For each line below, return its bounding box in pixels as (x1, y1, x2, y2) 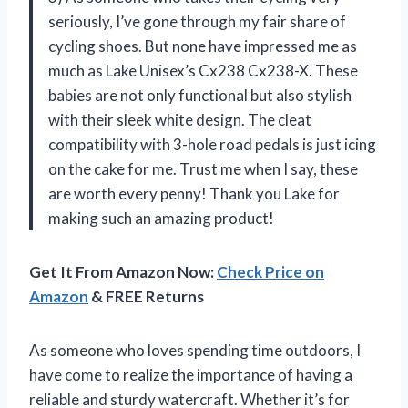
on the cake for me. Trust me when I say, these (48, 158, 358, 178)
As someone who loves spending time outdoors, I (29, 340, 361, 360)
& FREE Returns (88, 286, 204, 306)
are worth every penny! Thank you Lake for (48, 183, 340, 203)
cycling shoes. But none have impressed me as (48, 36, 357, 56)
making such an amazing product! (48, 208, 274, 228)
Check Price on (217, 261, 324, 281)
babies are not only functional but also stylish (48, 85, 352, 105)
